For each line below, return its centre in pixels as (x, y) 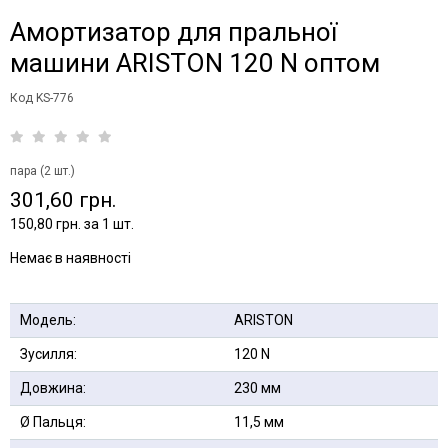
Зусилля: (48, 354)
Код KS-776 (42, 98)
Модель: (48, 320)
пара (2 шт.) (42, 171)
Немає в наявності (70, 258)
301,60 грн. (63, 200)
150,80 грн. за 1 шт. (72, 224)
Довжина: (53, 388)
